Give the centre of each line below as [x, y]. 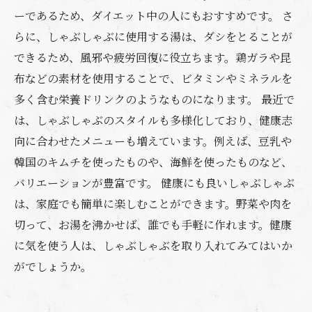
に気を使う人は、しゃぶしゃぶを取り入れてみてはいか [153, 245]
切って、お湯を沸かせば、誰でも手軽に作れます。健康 [153, 225]
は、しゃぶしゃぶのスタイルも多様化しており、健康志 [153, 120]
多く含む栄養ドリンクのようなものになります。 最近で [154, 99]
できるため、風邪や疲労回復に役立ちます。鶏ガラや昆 [153, 57]
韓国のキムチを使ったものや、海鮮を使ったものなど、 [153, 162]
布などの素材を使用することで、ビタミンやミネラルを [153, 78]
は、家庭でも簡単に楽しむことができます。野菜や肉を [153, 204]
